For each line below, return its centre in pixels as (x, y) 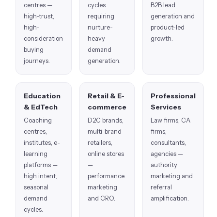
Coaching (38, 120)
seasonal (36, 187)
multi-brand (105, 131)
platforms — (41, 165)
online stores (106, 154)
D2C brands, (106, 120)
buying (34, 49)
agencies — (167, 154)
